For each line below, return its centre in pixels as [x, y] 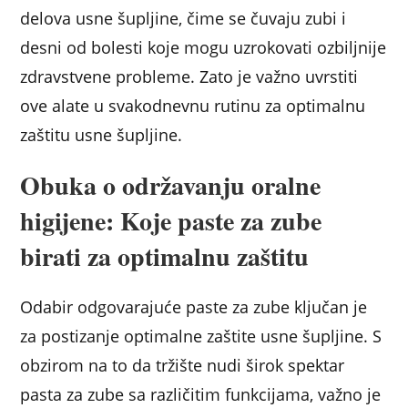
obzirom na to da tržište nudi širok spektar [183, 366]
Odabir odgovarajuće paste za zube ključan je [194, 307]
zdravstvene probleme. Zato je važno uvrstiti [189, 77]
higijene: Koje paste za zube [171, 221]
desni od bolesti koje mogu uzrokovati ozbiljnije [204, 48]
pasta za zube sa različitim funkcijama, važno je [201, 395]
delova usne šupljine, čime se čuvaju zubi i [184, 19]
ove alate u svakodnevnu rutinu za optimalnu [193, 106]
